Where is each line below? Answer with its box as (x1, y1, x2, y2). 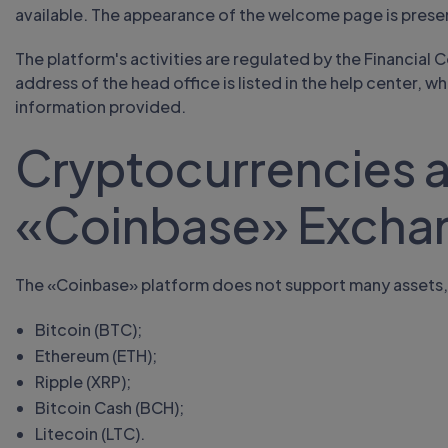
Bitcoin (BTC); (35, 319, 142, 340)
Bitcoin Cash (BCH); (35, 397, 184, 418)
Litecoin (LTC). (35, 423, 145, 444)
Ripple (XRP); (35, 371, 131, 392)
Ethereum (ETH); (35, 345, 157, 366)
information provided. (15, 96, 186, 117)
